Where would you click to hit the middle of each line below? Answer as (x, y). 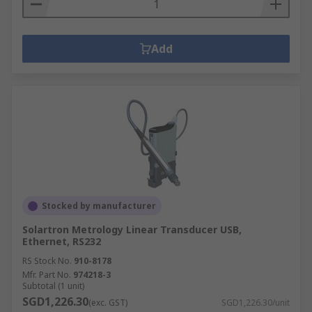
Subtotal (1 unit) (53, 286)
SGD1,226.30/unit (256, 303)
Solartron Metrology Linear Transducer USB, (132, 229)
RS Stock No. (47, 261)
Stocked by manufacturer (99, 206)
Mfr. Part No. (47, 275)
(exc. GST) (108, 303)
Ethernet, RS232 (62, 241)
